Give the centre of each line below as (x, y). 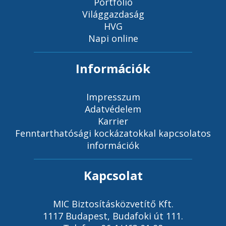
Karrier (113, 121)
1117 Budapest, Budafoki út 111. (113, 216)
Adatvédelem (113, 109)
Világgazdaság (113, 14)
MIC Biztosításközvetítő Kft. (113, 204)
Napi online (113, 38)
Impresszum (113, 97)
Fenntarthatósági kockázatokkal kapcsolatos (113, 133)
